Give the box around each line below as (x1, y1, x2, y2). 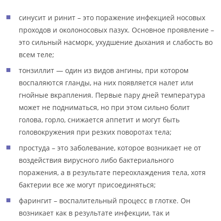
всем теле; (19, 50, 55, 59)
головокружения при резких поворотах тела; (19, 127, 172, 137)
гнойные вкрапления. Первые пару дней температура (19, 90, 206, 100)
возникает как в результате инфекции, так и (19, 208, 170, 218)
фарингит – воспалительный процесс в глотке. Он (19, 196, 191, 205)
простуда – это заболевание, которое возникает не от (19, 143, 202, 152)
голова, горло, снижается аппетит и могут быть (19, 115, 180, 124)
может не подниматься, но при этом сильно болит (19, 103, 190, 112)
